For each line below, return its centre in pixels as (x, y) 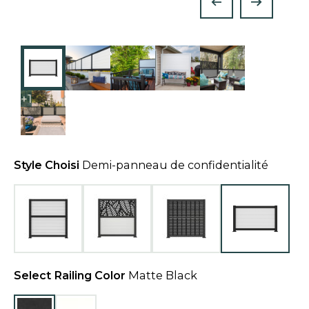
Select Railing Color (70, 275)
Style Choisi (47, 165)
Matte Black (163, 275)
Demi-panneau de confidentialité (175, 165)
